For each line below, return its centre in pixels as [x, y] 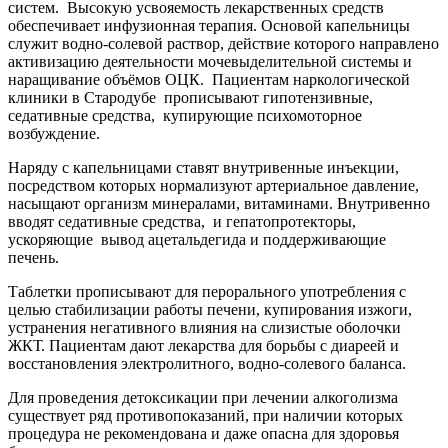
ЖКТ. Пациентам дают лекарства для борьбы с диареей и [203, 346]
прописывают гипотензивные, [268, 98]
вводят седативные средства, [106, 222]
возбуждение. [54, 134]
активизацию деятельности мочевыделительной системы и [210, 62]
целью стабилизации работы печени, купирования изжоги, [210, 310]
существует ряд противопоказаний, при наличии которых [205, 416]
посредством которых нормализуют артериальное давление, [213, 186]
